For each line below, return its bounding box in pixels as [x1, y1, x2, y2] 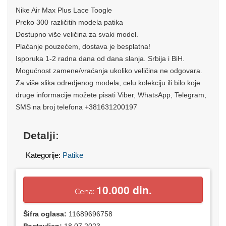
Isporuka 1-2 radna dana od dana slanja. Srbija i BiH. [16, 54, 185, 63]
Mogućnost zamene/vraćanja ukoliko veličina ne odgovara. [16, 67, 202, 75]
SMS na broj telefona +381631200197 [16, 103, 137, 111]
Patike [63, 151, 83, 159]
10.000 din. [96, 182, 152, 197]
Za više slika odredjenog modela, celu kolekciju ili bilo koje [16, 79, 200, 87]
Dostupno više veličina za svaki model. [16, 30, 138, 38]
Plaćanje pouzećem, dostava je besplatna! [16, 42, 150, 50]
